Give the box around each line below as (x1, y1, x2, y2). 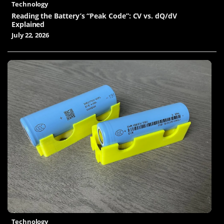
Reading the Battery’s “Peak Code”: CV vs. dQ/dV (11, 10, 177, 20)
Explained (11, 19, 45, 29)
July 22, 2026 (11, 30, 49, 40)
